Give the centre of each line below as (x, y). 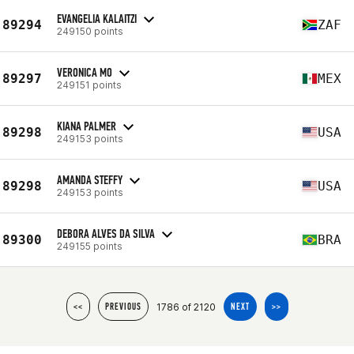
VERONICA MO (85, 72)
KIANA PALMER (87, 126)
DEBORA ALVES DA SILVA (106, 233)
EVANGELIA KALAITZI (97, 18)
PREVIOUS (123, 307)
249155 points (90, 246)
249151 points (89, 85)
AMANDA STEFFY (90, 179)
